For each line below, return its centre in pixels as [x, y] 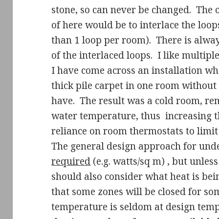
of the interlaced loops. [102, 55]
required [71, 161]
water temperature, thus [107, 116]
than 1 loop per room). [101, 40]
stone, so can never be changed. [121, 10]
